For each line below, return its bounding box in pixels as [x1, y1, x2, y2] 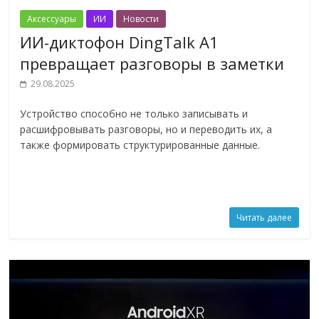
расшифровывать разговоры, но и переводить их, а [20, 122, 273, 137]
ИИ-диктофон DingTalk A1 [20, 31, 219, 53]
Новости [123, 13, 159, 26]
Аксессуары [27, 13, 77, 26]
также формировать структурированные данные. [20, 138, 261, 152]
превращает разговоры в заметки [20, 53, 285, 75]
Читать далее [236, 211, 292, 224]
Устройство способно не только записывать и [20, 107, 249, 121]
